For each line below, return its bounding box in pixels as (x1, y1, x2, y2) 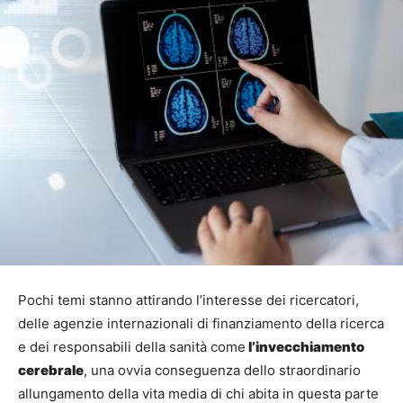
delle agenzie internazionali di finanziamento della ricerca (18, 315, 384, 333)
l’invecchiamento (246, 338, 364, 356)
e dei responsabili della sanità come (18, 338, 246, 356)
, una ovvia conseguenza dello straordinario (84, 362, 361, 380)
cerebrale (18, 362, 84, 380)
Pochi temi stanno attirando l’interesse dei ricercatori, (18, 291, 359, 309)
